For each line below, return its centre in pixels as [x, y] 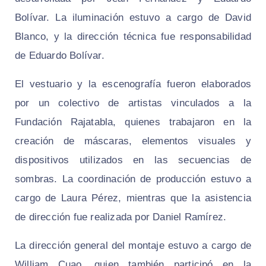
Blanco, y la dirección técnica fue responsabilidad [133, 37]
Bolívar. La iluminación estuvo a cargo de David [133, 18]
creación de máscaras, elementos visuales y [133, 141]
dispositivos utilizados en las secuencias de [133, 160]
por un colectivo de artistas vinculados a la [133, 103]
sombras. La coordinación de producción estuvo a [133, 179]
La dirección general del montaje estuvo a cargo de [133, 246]
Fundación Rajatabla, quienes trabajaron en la [133, 122]
